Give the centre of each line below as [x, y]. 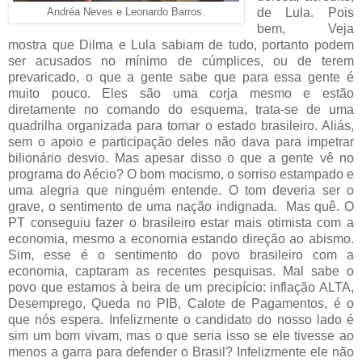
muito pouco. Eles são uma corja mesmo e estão [181, 93]
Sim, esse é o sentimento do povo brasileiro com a [181, 255]
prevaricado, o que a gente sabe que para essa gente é [181, 77]
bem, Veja [305, 28]
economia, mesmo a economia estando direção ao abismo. [181, 238]
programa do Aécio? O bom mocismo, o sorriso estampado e [181, 174]
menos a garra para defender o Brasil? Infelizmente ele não [181, 351]
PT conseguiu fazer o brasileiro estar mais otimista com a [181, 222]
